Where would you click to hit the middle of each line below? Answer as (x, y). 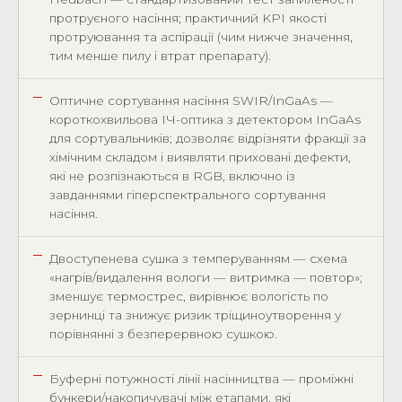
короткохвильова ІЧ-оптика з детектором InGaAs (205, 119)
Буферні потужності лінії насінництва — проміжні (201, 379)
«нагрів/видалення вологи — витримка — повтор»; (206, 277)
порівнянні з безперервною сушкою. (163, 334)
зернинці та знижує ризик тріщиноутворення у (195, 315)
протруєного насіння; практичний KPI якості (188, 18)
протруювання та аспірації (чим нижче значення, (201, 37)
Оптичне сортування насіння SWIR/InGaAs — (191, 100)
